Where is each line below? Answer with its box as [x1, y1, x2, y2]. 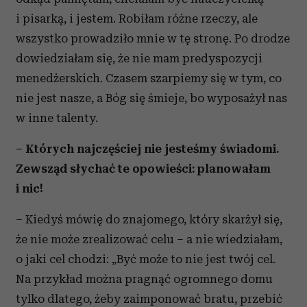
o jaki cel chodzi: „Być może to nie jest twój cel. [16, 252, 275, 266]
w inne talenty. [16, 111, 98, 125]
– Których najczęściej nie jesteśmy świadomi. [16, 142, 279, 156]
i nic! [16, 182, 43, 195]
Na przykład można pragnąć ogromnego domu [16, 272, 273, 286]
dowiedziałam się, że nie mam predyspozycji [16, 51, 262, 65]
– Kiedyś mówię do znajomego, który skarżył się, [16, 212, 282, 226]
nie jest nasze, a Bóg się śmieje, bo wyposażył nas [16, 91, 287, 105]
